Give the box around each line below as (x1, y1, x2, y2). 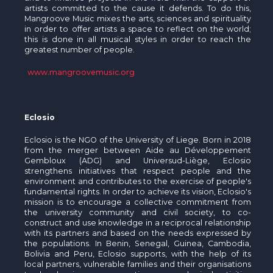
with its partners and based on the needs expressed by (24, 228, 252, 238)
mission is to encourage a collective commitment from (24, 197, 252, 207)
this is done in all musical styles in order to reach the (24, 34, 252, 44)
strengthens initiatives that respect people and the (24, 166, 252, 175)
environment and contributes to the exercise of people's (24, 176, 252, 186)
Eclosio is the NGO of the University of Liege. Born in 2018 (24, 135, 252, 144)
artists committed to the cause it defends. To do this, (24, 3, 252, 13)
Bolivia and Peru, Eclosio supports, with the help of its (24, 249, 252, 258)
